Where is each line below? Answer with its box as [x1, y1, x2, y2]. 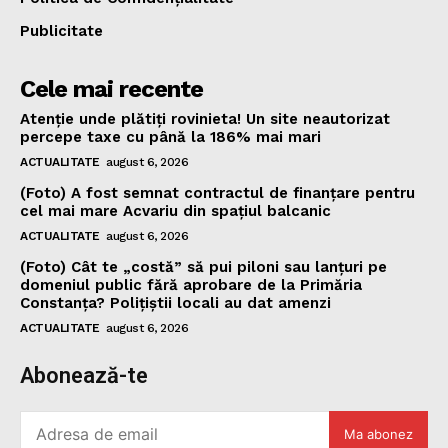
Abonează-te [20, 363, 148, 389]
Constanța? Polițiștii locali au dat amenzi [20, 294, 331, 313]
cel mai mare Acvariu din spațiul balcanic [20, 202, 331, 221]
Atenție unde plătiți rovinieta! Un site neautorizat [20, 110, 390, 129]
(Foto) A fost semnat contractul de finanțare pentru [20, 184, 415, 203]
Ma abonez [344, 425, 413, 442]
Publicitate [20, 22, 103, 41]
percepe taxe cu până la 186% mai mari [20, 128, 321, 147]
